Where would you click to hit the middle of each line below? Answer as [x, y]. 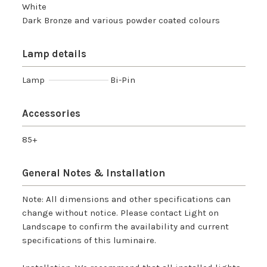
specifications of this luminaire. [89, 240]
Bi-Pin [122, 80]
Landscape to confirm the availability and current [125, 227]
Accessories [51, 114]
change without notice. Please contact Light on [120, 213]
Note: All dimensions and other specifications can [126, 199]
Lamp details [54, 54]
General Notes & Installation [93, 173]
